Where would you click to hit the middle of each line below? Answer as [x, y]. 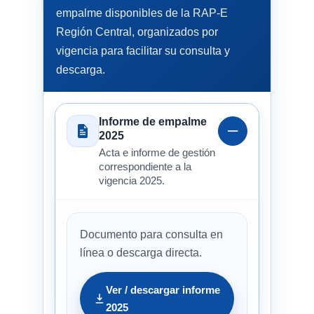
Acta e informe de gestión [157, 152]
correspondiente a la [145, 166]
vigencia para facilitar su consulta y [143, 50]
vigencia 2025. [131, 180]
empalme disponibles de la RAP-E [142, 13]
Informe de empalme [152, 121]
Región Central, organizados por [137, 32]
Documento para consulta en [151, 234]
